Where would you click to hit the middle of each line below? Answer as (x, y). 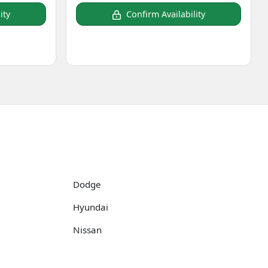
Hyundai (91, 207)
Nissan (87, 230)
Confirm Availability (166, 14)
